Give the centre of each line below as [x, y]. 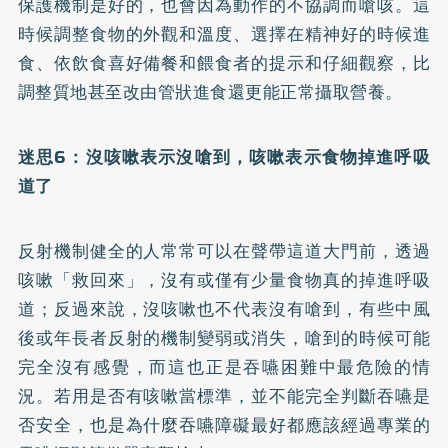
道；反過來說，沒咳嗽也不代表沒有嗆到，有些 [206, 308]
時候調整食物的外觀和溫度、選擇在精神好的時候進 [224, 33]
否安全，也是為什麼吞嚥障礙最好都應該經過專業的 [224, 424]
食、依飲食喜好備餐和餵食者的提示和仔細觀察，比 [224, 62]
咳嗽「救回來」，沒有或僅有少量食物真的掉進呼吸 [224, 279]
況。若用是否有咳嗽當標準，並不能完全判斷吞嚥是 [224, 395]
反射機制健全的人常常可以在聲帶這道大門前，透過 [224, 250]
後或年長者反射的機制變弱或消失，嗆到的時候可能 [224, 337]
